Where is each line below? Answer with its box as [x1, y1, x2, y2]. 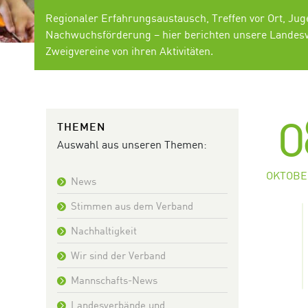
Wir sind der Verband [71, 248, 166, 261]
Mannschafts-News [71, 273, 157, 286]
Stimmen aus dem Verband [71, 199, 193, 212]
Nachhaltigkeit [71, 223, 137, 236]
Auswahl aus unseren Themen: [57, 137, 207, 151]
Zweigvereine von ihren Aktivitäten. [45, 43, 213, 58]
